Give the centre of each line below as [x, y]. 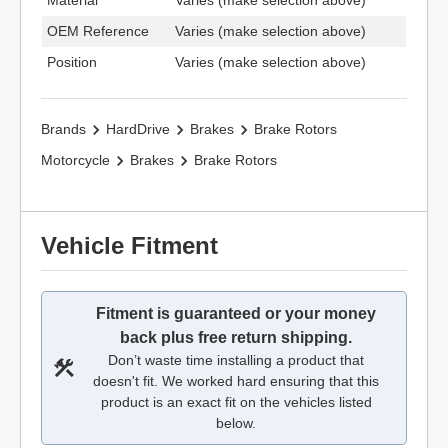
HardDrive [138, 129]
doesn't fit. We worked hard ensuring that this [236, 381]
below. [236, 423]
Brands [63, 129]
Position [72, 62]
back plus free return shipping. [236, 337]
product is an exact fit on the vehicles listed [236, 402]
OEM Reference [98, 31]
